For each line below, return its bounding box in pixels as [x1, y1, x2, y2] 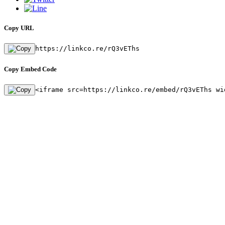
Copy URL [4, 24, 34, 32]
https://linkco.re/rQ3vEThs [35, 45, 140, 53]
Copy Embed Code [4, 65, 57, 73]
